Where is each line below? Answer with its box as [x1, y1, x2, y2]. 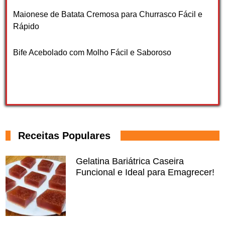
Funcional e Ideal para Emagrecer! [76, 167, 215, 177]
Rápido [13, 22, 40, 31]
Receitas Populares [18, 130, 111, 141]
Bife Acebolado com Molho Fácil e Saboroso [13, 48, 172, 57]
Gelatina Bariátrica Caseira [76, 156, 184, 166]
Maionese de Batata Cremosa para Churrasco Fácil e [13, 10, 203, 19]
